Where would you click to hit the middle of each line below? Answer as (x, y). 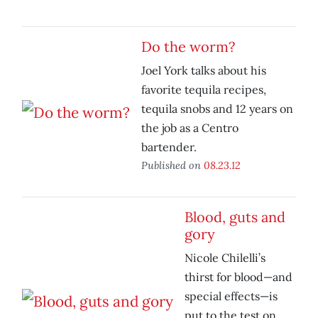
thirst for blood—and (238, 277)
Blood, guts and (235, 217)
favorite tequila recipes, (204, 90)
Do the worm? (188, 47)
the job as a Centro (190, 128)
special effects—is (231, 296)
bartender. (169, 147)
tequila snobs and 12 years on (217, 109)
